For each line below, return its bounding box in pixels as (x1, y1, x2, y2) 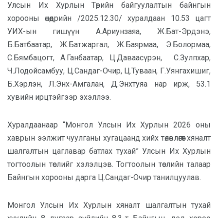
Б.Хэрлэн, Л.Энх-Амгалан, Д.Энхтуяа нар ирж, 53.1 (7, 79, 211, 89)
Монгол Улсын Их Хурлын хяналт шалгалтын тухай (7, 200, 211, 210)
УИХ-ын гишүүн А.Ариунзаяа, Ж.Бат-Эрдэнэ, (7, 27, 211, 36)
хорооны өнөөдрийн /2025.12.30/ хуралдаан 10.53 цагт (7, 14, 211, 23)
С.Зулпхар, (174, 53, 211, 62)
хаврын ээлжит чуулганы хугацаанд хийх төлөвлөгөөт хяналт (7, 133, 211, 143)
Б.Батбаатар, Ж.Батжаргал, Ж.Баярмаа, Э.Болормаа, (7, 40, 211, 49)
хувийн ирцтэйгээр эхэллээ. (7, 92, 111, 102)
